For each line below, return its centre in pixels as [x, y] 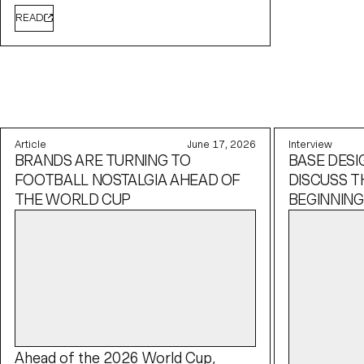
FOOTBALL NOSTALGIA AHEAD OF [128, 180]
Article [30, 145]
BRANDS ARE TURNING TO [102, 161]
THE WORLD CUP [73, 200]
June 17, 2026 [222, 145]
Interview [310, 145]
